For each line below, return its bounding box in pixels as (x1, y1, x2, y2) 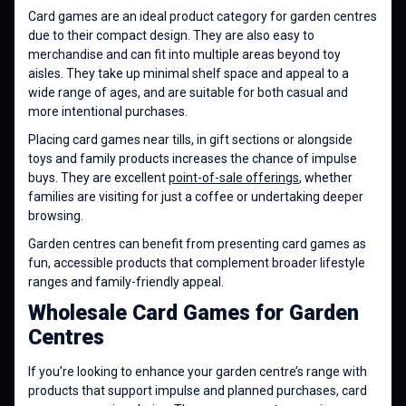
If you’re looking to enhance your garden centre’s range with (28, 363, 367, 379)
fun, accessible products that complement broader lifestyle (28, 255, 365, 270)
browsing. (28, 208, 83, 223)
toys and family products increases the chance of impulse (28, 150, 357, 166)
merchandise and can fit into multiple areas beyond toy (28, 46, 341, 62)
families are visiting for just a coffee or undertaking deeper (28, 188, 363, 204)
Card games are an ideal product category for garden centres (28, 8, 377, 24)
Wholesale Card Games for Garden (28, 300, 359, 325)
